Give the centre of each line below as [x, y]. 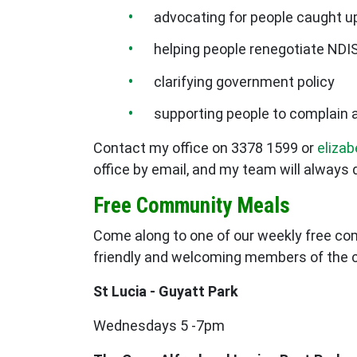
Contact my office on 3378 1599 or [205, 148]
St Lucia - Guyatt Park [167, 292]
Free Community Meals [192, 206]
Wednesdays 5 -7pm [159, 326]
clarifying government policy [246, 81]
